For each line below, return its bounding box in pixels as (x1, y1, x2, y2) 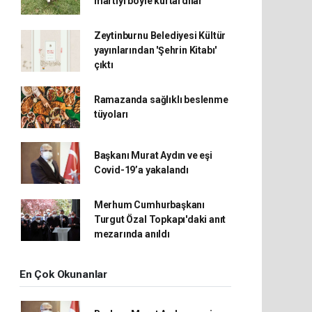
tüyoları (93, 109, 129, 120)
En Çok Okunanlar (19, 268, 107, 281)
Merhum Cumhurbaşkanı (93, 199, 205, 210)
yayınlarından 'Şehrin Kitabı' (93, 45, 217, 56)
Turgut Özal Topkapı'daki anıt (93, 214, 226, 225)
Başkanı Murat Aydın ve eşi (93, 150, 212, 161)
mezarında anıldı (93, 228, 170, 240)
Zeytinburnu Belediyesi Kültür (93, 30, 226, 41)
